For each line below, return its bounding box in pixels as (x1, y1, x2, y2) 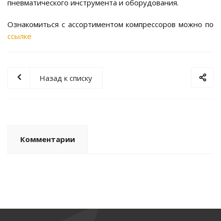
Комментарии (20, 134, 75, 145)
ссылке (7, 31, 32, 41)
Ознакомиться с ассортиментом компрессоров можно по (7, 19, 214, 30)
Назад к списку (39, 73, 92, 83)
